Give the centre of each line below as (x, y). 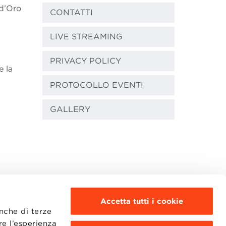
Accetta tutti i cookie (142, 201)
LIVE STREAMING (86, 37)
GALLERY (70, 109)
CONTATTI (71, 13)
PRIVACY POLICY (85, 61)
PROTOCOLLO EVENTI (96, 85)
